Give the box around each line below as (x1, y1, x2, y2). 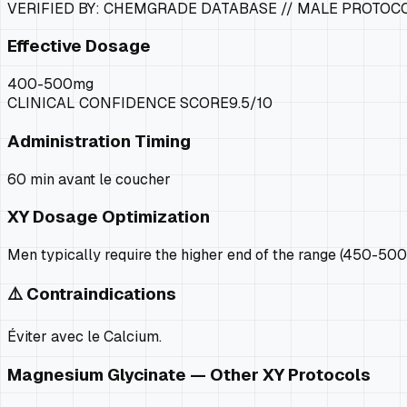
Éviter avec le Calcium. (7, 327, 162, 347)
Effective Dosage (7, 35, 151, 58)
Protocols (284, 363, 371, 387)
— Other (186, 363, 263, 387)
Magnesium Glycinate (7, 363, 186, 387)
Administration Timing (7, 129, 191, 153)
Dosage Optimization (29, 205, 210, 229)
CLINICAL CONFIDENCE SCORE (7, 94, 229, 114)
